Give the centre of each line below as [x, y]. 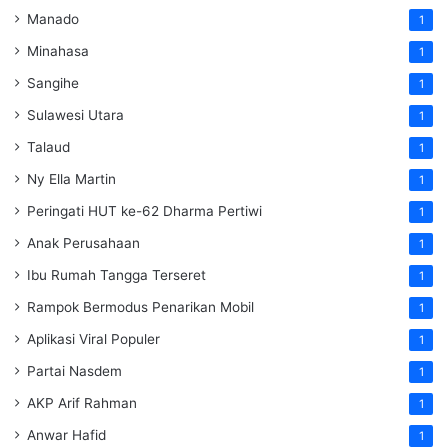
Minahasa [58, 51]
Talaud [48, 147]
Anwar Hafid [66, 435]
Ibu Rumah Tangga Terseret [116, 275]
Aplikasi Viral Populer [93, 339]
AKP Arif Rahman [82, 403]
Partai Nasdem [74, 371]
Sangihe [53, 83]
